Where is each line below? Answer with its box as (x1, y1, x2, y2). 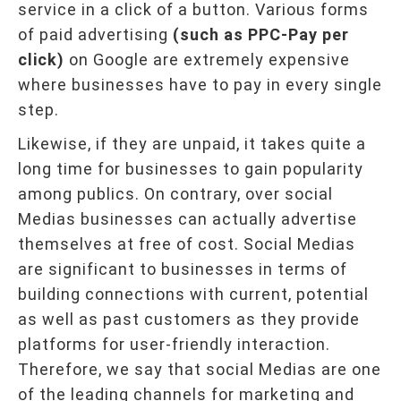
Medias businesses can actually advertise (18, 209, 357, 228)
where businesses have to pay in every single (18, 74, 382, 94)
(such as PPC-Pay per (173, 24, 349, 44)
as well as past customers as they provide (18, 309, 360, 328)
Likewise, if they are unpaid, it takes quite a (18, 133, 366, 153)
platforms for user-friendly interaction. (18, 334, 330, 354)
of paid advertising (18, 24, 173, 44)
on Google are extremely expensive (64, 49, 350, 69)
